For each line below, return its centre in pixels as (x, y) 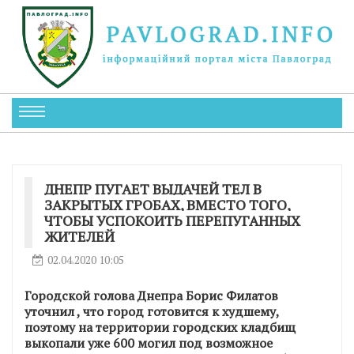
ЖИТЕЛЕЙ (79, 236)
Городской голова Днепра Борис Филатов (151, 295)
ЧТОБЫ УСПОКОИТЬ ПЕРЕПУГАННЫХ (172, 220)
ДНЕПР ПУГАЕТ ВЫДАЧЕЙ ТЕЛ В (153, 188)
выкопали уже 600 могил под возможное (149, 343)
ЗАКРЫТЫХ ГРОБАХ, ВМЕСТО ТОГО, (167, 204)
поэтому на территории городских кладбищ (160, 327)
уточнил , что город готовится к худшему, (152, 311)
